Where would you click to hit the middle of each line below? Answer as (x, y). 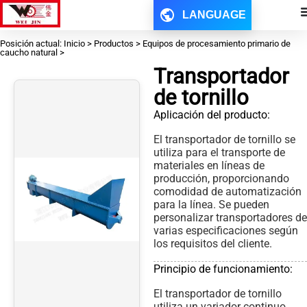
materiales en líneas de (209, 166)
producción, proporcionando (221, 179)
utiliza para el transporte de (219, 153)
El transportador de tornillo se (224, 140)
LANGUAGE (214, 15)
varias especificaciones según (226, 231)
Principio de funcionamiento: (223, 269)
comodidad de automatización (228, 192)
